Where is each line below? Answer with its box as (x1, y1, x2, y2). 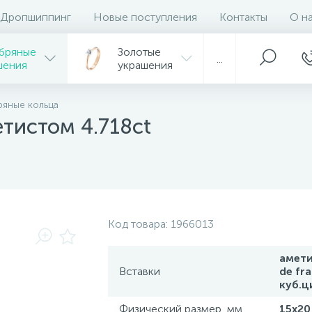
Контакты (219, 10, 267, 24)
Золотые (118, 45, 161, 58)
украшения (118, 58, 173, 72)
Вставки (118, 265, 160, 278)
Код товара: (107, 217, 171, 231)
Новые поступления (93, 10, 197, 24)
